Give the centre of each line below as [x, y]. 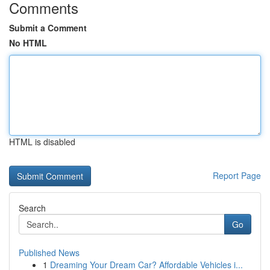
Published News [49, 253]
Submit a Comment [48, 28]
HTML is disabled [42, 142]
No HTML [28, 43]
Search [32, 208]
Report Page [237, 175]
